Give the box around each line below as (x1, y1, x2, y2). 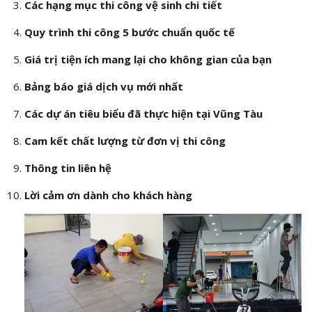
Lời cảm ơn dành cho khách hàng (24, 188, 192, 203)
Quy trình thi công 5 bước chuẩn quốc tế (24, 25, 235, 40)
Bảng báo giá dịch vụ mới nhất (24, 79, 183, 94)
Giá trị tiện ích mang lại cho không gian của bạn (24, 52, 272, 67)
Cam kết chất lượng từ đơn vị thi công (24, 134, 226, 148)
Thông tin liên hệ (24, 161, 111, 175)
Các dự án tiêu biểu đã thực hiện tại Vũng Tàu (24, 107, 263, 121)
